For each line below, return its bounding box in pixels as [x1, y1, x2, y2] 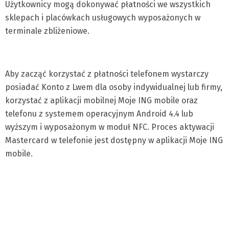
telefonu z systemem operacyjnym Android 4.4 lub [5, 109, 193, 119]
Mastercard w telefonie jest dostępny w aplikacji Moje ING [5, 135, 223, 145]
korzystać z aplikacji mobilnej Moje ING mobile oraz [5, 96, 198, 105]
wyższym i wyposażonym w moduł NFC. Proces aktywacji [5, 122, 214, 132]
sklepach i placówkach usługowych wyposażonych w [5, 13, 200, 22]
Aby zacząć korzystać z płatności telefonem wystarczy [5, 69, 209, 79]
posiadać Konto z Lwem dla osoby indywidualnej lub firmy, [5, 82, 222, 92]
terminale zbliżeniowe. [5, 26, 91, 36]
